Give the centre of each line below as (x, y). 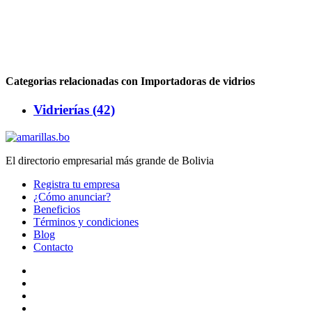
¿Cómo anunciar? (72, 196)
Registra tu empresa (77, 184)
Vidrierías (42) (74, 110)
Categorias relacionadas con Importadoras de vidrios (130, 81)
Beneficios (57, 209)
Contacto (53, 247)
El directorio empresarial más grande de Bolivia (110, 160)
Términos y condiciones (86, 221)
